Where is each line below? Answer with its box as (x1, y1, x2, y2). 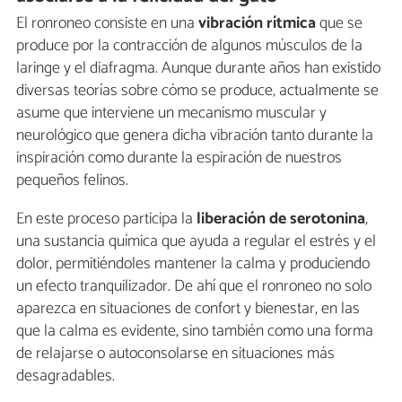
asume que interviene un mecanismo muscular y (16, 100, 327, 127)
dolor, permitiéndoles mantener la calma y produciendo (16, 250, 370, 278)
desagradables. (16, 363, 115, 390)
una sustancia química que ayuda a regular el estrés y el (16, 228, 376, 256)
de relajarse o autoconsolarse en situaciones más (16, 340, 335, 368)
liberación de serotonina (197, 205, 365, 233)
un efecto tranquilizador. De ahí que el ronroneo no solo (16, 273, 371, 301)
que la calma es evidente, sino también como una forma (16, 318, 373, 345)
